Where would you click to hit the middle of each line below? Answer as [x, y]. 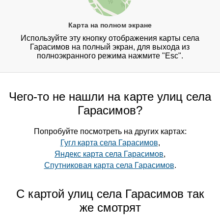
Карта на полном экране [110, 25]
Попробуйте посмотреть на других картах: [110, 132]
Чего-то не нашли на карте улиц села [110, 97]
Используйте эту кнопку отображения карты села [110, 38]
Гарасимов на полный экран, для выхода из [110, 47]
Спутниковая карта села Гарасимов [109, 165]
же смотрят [110, 208]
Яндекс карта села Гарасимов [109, 154]
